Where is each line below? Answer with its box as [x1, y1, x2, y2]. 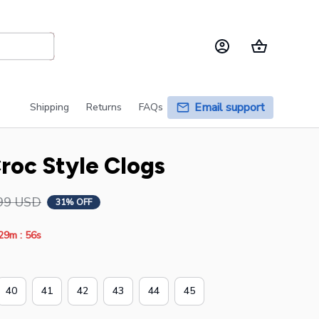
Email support [194, 99, 265, 115]
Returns [86, 100, 122, 115]
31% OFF [56, 197, 92, 209]
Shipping [30, 100, 69, 115]
